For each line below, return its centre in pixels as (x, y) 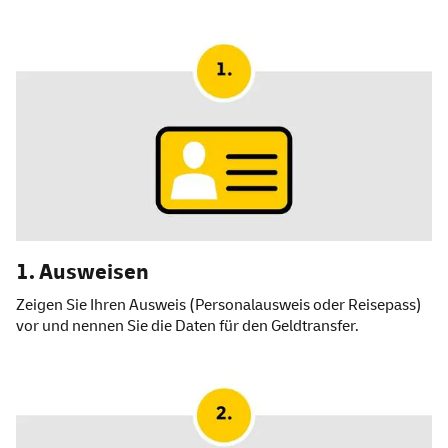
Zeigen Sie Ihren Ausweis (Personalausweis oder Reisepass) (219, 305)
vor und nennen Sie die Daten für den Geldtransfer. (187, 326)
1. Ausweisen (82, 272)
